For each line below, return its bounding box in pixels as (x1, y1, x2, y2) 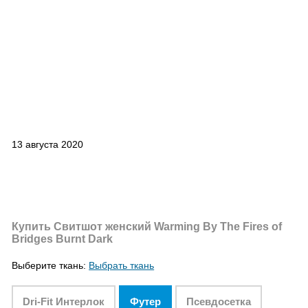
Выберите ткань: (12, 260, 89, 272)
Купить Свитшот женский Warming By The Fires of (12, 221, 283, 233)
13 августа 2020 (12, 139, 84, 151)
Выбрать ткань (89, 260, 155, 272)
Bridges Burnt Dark (12, 233, 113, 245)
